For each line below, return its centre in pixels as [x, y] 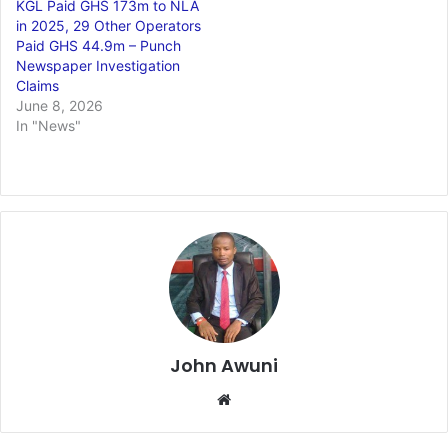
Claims [37, 86]
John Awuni [224, 366]
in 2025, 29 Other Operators [108, 26]
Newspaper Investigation [98, 66]
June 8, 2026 [59, 106]
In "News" [48, 126]
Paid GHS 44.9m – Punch [98, 46]
